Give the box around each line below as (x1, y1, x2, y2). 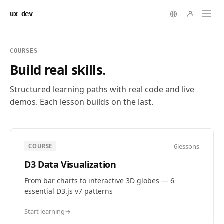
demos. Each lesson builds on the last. (10, 96, 153, 107)
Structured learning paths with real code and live (10, 84, 194, 95)
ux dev (10, 10, 33, 18)
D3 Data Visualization (24, 158, 116, 170)
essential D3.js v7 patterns (24, 186, 113, 196)
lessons (177, 141, 199, 151)
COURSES (10, 47, 38, 54)
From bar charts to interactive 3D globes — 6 (24, 176, 174, 185)
